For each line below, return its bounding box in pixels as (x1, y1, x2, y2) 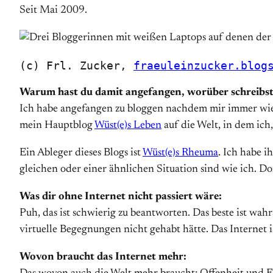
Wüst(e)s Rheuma (143, 147, 218, 158)
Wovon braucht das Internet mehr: (19, 252, 186, 263)
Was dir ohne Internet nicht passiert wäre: (19, 191, 222, 202)
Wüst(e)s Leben (94, 120, 161, 131)
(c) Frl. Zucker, (19, 59, 133, 72)
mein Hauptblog (19, 120, 94, 131)
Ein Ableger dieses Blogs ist (19, 147, 143, 158)
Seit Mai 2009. (19, 5, 87, 16)
